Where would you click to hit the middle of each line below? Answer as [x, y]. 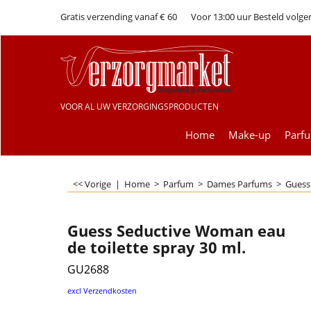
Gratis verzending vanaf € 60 [119, 17]
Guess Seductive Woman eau [176, 230]
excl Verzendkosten [102, 290]
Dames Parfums [239, 184]
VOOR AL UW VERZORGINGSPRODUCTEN [140, 107]
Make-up [250, 135]
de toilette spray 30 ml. [157, 247]
